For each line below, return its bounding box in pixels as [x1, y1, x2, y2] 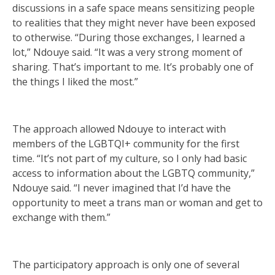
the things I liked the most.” [12, 75, 138, 89]
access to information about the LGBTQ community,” [12, 166, 255, 180]
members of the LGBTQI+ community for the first [12, 137, 239, 151]
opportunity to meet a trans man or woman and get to [12, 196, 263, 210]
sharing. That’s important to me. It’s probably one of [12, 60, 254, 74]
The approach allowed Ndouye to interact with [12, 122, 226, 136]
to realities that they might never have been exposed [12, 16, 255, 30]
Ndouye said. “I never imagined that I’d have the [12, 181, 231, 195]
